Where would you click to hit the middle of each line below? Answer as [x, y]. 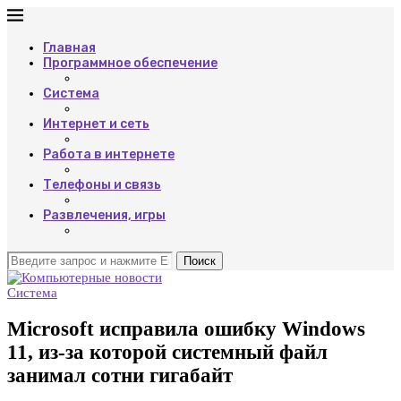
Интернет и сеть [96, 124]
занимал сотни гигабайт [120, 375]
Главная [69, 48]
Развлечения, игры [104, 215]
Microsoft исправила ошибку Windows [186, 328]
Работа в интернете [109, 154]
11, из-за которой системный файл [167, 352]
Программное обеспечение [130, 63]
